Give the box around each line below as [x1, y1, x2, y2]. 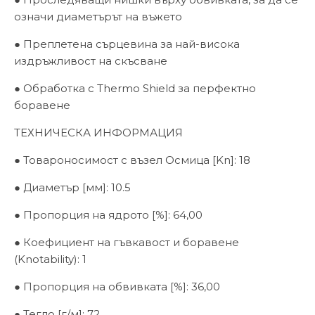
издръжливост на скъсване [14, 53, 167, 67]
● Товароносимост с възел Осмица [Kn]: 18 [14, 153, 250, 167]
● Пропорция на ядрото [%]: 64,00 [14, 207, 202, 221]
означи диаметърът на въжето [14, 9, 182, 23]
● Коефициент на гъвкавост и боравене [14, 235, 239, 249]
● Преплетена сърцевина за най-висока [14, 37, 240, 51]
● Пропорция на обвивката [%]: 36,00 [14, 279, 220, 293]
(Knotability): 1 [14, 252, 86, 266]
